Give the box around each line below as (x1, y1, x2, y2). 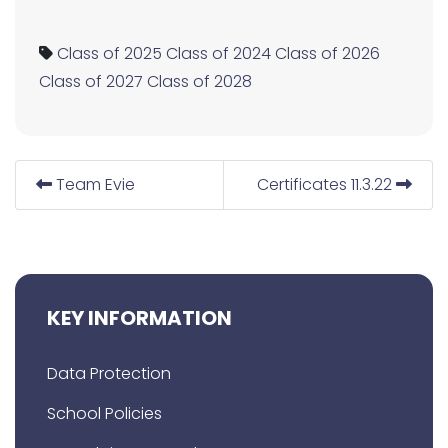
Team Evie (52, 173, 135, 197)
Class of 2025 (57, 42, 162, 66)
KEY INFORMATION (47, 304, 232, 333)
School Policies (47, 402, 162, 426)
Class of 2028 (147, 70, 252, 94)
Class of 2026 (275, 42, 380, 66)
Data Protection (47, 362, 171, 386)
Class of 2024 (166, 42, 271, 66)
